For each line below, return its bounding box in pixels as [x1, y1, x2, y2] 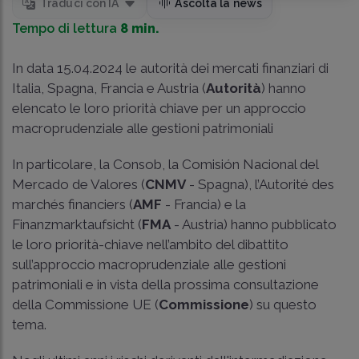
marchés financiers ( [12, 196, 133, 212]
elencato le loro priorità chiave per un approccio [12, 99, 306, 116]
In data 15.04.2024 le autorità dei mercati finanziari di [12, 59, 329, 76]
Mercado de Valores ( [12, 175, 145, 192]
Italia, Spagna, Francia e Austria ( [12, 79, 206, 96]
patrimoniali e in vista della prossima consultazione [12, 276, 319, 292]
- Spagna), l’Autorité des [186, 175, 334, 192]
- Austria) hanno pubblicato [171, 216, 337, 232]
